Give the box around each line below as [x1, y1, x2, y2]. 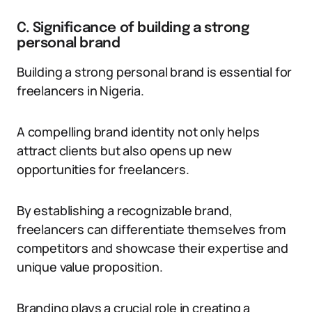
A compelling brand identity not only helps [17, 123, 260, 140]
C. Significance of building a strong [17, 21, 249, 36]
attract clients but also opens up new [17, 142, 232, 159]
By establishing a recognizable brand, [17, 202, 233, 219]
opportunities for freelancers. [17, 161, 189, 178]
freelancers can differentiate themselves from [17, 221, 286, 237]
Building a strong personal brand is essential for [17, 63, 292, 80]
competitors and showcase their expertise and [17, 240, 289, 256]
